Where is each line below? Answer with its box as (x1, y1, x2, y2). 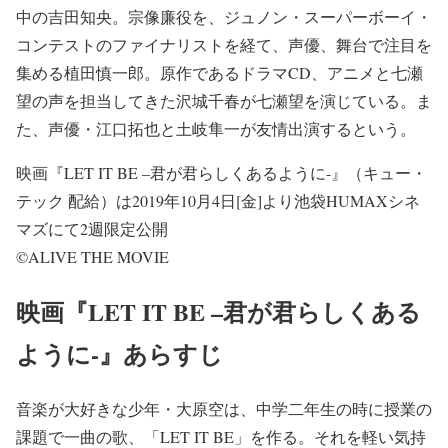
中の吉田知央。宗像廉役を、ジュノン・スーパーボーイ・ (16, 5, 432, 27)
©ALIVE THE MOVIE (16, 245, 169, 267)
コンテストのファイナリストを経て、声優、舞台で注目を (16, 33, 432, 55)
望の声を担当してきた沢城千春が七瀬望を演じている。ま (16, 89, 432, 111)
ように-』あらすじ (16, 335, 223, 371)
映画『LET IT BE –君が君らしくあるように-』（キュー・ (16, 161, 427, 183)
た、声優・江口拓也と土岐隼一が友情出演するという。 (16, 117, 416, 139)
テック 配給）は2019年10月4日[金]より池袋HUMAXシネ (16, 189, 420, 211)
